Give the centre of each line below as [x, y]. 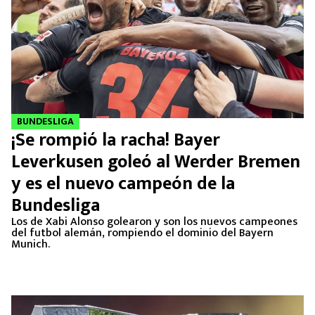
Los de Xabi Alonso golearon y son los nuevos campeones [154, 222]
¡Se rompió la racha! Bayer [116, 140]
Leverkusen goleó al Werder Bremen [156, 162]
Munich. [31, 244]
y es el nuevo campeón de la [123, 184]
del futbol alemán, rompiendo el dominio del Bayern [142, 233]
